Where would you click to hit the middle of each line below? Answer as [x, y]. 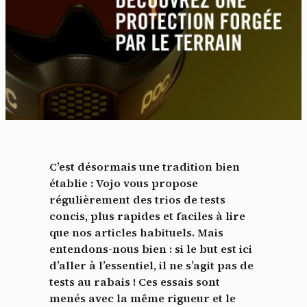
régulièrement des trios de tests [137, 200]
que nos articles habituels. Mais [136, 233]
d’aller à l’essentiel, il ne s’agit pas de [151, 266]
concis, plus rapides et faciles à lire [147, 216]
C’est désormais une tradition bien [145, 167]
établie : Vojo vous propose [124, 183]
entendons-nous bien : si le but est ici [151, 249]
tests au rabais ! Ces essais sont [135, 282]
